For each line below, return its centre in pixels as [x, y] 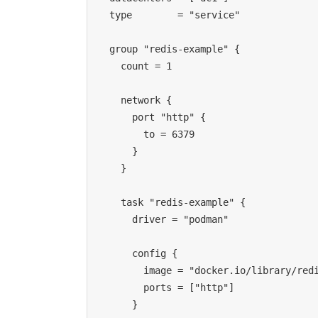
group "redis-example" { [175, 49]
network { [146, 100]
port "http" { [169, 117]
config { [155, 254]
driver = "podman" [180, 220]
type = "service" [175, 15]
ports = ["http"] [189, 288]
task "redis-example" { [183, 203]
